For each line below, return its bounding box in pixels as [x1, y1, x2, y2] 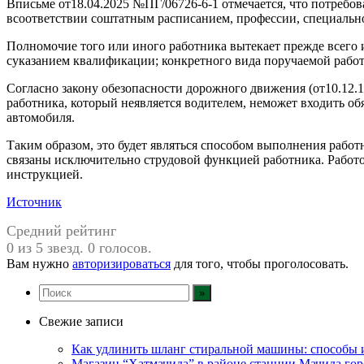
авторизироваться [72, 256, 171, 271]
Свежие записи [39, 314, 123, 328]
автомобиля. [6, 110, 75, 124]
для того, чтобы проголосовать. [171, 256, 349, 271]
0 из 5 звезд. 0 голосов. [6, 239, 152, 256]
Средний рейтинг [6, 222, 116, 239]
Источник [6, 194, 62, 209]
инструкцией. [6, 167, 83, 181]
